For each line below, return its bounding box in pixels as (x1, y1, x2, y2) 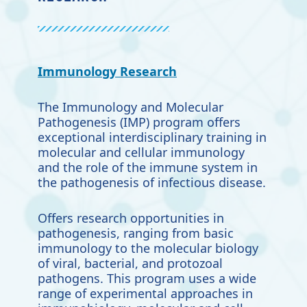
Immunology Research (38, 62, 177, 81)
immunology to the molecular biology (38, 239, 258, 258)
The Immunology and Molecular (38, 98, 223, 116)
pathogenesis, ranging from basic (38, 224, 234, 243)
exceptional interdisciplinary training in (38, 128, 267, 147)
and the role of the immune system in (38, 158, 258, 177)
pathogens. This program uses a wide (38, 269, 256, 288)
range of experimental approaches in (38, 284, 253, 303)
